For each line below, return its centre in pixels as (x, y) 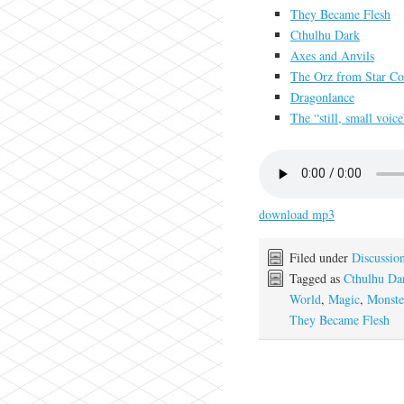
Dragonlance (322, 97)
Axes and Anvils (332, 55)
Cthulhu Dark (325, 35)
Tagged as (316, 278)
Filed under (320, 257)
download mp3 (296, 214)
